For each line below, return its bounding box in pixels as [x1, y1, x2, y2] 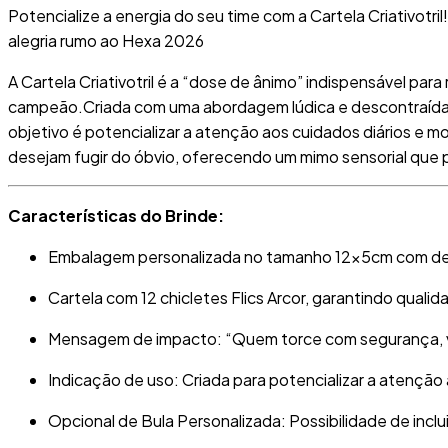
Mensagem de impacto [48, 328, 217, 350]
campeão [8, 96, 78, 118]
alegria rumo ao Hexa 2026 [8, 30, 204, 52]
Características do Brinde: [8, 205, 224, 227]
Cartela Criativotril [21, 71, 154, 93]
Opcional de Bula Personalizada [48, 410, 281, 432]
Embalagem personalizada [48, 246, 241, 268]
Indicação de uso [48, 369, 174, 391]
